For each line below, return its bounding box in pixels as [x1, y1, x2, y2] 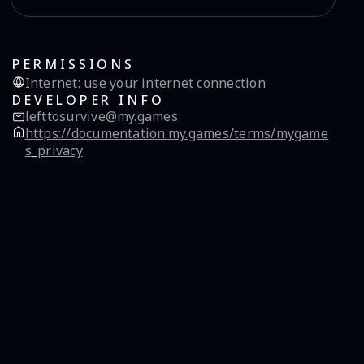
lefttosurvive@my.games [24, 107, 178, 126]
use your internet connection [80, 74, 266, 93]
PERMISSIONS [11, 55, 135, 73]
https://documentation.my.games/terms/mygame [24, 124, 328, 143]
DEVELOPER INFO [11, 91, 165, 110]
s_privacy [24, 141, 83, 160]
